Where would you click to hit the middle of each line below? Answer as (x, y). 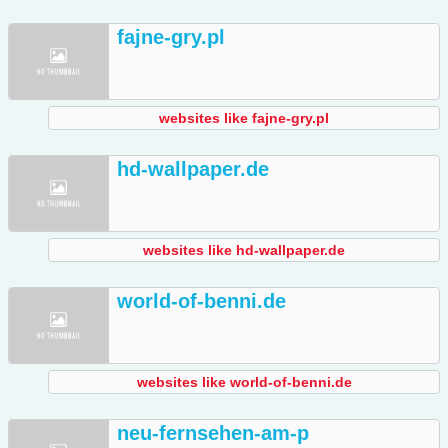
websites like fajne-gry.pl (244, 118)
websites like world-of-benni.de (244, 382)
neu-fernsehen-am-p (213, 433)
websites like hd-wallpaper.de (244, 250)
